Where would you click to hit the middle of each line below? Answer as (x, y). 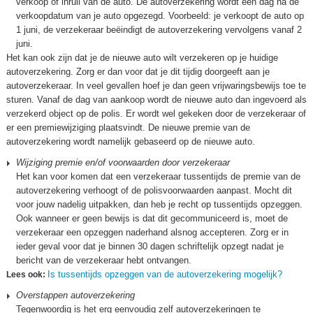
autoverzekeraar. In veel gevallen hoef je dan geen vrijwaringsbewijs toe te (156, 86)
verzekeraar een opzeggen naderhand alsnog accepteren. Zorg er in (152, 232)
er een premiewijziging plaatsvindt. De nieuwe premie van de (128, 128)
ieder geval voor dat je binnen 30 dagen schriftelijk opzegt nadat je (150, 246)
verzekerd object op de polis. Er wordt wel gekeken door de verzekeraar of (156, 114)
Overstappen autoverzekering (75, 295)
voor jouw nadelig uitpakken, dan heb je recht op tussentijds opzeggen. (159, 204)
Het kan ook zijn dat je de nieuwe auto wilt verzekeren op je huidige (142, 58)
